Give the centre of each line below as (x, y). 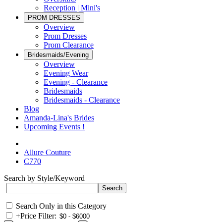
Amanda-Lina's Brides (59, 118)
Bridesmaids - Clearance (82, 100)
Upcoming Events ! (54, 127)
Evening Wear (66, 73)
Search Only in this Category (61, 206)
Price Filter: (38, 216)
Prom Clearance (69, 45)
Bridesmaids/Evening (58, 55)
